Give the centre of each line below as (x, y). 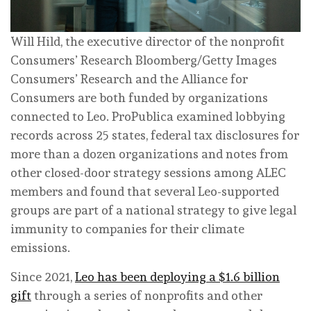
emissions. (40, 247)
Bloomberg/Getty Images (206, 60)
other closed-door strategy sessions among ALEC (148, 172)
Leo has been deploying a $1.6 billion (177, 276)
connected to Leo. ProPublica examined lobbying (148, 116)
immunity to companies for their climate (127, 228)
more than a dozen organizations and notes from (149, 153)
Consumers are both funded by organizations (139, 97)
